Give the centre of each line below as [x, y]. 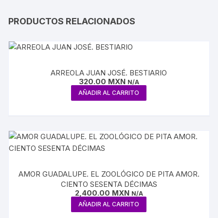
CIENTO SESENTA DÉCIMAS [109, 184]
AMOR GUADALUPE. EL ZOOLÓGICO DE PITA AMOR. [109, 174]
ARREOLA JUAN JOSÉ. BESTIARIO [109, 73]
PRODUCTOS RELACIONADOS [72, 21]
